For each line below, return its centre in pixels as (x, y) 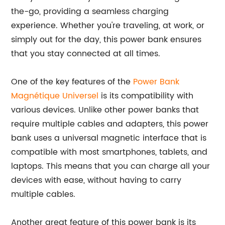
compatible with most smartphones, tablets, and (109, 152)
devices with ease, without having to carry (96, 180)
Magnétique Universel (55, 96)
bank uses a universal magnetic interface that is (109, 138)
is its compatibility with (146, 96)
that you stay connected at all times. (86, 53)
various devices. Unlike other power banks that (105, 110)
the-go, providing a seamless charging (90, 11)
